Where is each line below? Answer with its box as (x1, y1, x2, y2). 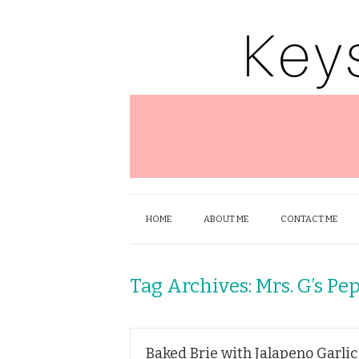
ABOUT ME (204, 214, 248, 224)
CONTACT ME (280, 214, 337, 224)
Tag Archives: (130, 275, 256, 297)
